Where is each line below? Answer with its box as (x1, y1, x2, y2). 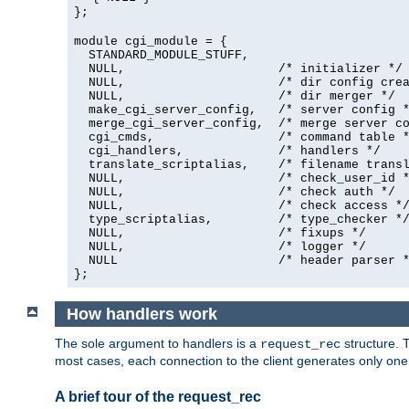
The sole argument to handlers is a (55, 336, 260, 351)
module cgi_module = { (74, 35, 227, 49)
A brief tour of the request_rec (55, 389, 261, 405)
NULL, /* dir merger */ (74, 89, 395, 104)
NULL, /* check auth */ (74, 185, 395, 200)
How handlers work (66, 304, 217, 323)
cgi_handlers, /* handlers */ (74, 144, 381, 159)
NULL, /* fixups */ (74, 226, 366, 241)
